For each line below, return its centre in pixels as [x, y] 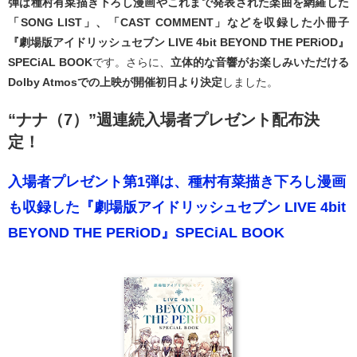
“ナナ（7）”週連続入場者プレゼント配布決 [164, 120]
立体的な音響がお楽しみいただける [260, 62]
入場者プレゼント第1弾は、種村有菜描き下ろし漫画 [177, 182]
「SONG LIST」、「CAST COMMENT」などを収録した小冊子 [178, 22]
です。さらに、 [131, 62]
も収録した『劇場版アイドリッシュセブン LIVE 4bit [177, 207]
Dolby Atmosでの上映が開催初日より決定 [115, 82]
